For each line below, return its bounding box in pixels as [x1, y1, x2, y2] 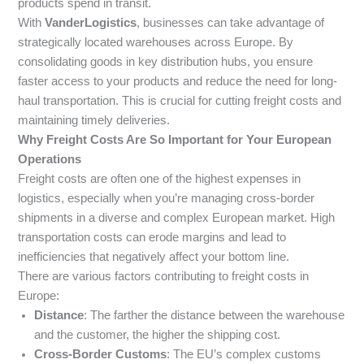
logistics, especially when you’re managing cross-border [18, 191, 315, 205]
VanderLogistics [45, 15, 137, 29]
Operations [18, 152, 82, 166]
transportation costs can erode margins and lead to [18, 230, 287, 244]
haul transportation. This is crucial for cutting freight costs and [18, 93, 342, 107]
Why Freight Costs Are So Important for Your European [18, 132, 332, 146]
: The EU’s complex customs [167, 347, 322, 361]
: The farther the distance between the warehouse [84, 308, 345, 322]
